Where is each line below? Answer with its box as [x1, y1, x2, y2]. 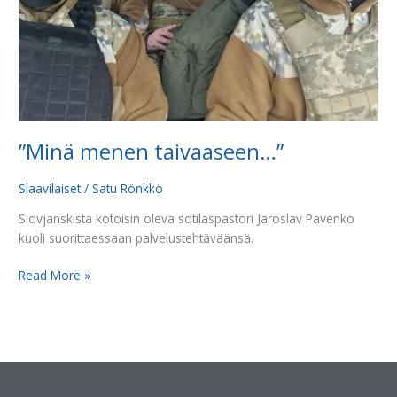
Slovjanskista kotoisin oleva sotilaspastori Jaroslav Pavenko [19, 209, 355, 227]
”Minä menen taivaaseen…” [19, 137, 284, 167]
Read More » [19, 267, 91, 284]
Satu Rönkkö [92, 179, 164, 197]
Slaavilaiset [19, 179, 82, 197]
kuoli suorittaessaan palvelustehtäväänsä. [19, 229, 254, 246]
